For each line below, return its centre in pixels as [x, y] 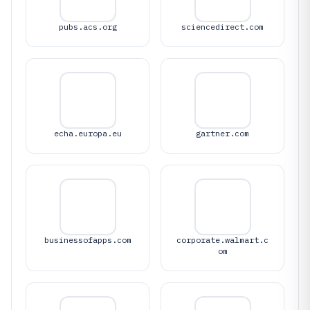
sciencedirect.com [222, 26]
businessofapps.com [88, 239]
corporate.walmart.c [222, 239]
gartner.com [222, 133]
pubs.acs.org [88, 26]
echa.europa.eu [88, 133]
